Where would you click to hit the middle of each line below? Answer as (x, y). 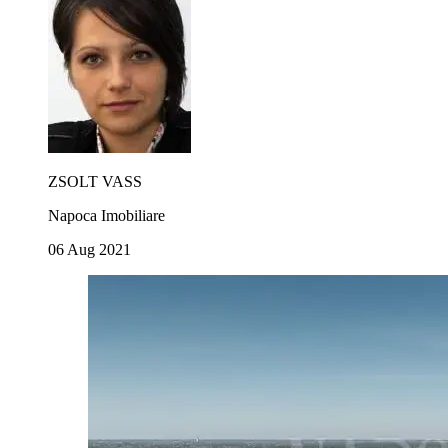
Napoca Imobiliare (106, 215)
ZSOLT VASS (95, 181)
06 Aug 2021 (89, 249)
